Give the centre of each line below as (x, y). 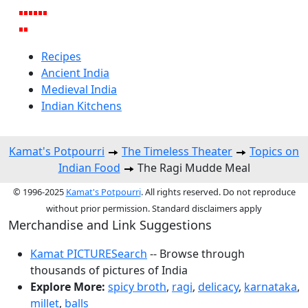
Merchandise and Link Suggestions (110, 225)
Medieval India (79, 90)
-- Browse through (196, 254)
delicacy (218, 287)
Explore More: (68, 287)
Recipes (61, 57)
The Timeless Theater (177, 152)
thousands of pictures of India (109, 271)
